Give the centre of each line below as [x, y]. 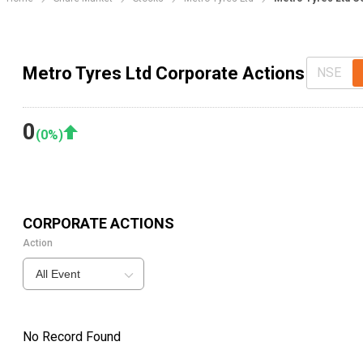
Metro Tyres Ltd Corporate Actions [164, 73]
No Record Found [72, 337]
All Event [58, 274]
